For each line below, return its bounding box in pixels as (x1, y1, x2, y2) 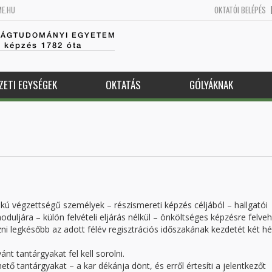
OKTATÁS (105, 77, 141, 92)
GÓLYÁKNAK (189, 77, 233, 92)
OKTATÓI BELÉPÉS (214, 4, 266, 16)
